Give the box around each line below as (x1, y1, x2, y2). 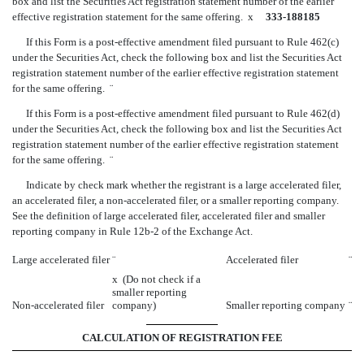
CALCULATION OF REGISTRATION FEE (81, 331, 283, 344)
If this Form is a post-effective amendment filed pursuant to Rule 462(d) (25, 106, 340, 119)
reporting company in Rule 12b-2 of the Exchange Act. (12, 224, 253, 237)
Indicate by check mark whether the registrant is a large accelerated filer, (25, 178, 341, 191)
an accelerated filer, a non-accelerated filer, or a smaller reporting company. (12, 193, 339, 206)
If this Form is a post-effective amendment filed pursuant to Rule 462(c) (25, 35, 339, 48)
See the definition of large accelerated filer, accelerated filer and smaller (12, 209, 325, 222)
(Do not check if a (118, 272, 201, 285)
